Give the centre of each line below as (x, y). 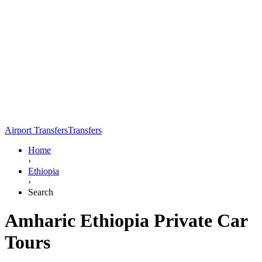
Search (41, 192)
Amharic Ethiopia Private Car (126, 221)
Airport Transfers (36, 130)
